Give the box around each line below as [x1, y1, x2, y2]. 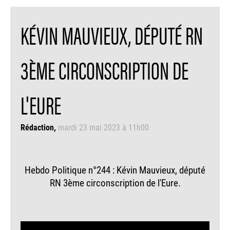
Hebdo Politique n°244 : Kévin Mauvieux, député [25, 163, 205, 176]
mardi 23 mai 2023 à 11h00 [58, 122, 149, 133]
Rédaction [21, 122, 54, 133]
